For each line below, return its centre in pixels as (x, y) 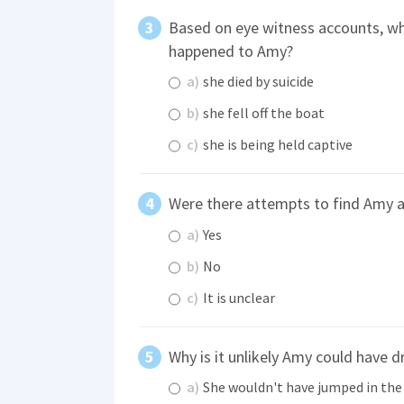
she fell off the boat (262, 113)
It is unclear (238, 297)
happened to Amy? (231, 50)
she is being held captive (276, 145)
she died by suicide (257, 82)
